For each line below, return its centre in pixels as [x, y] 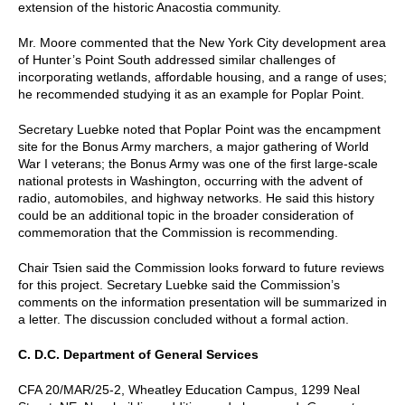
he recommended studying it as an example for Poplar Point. [191, 94]
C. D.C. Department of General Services [138, 354]
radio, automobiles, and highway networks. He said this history [196, 198]
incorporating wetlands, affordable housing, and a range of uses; [202, 76]
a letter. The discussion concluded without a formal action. [184, 319]
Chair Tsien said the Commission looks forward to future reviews [201, 267]
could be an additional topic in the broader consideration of [186, 215]
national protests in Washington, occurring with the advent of [190, 180]
